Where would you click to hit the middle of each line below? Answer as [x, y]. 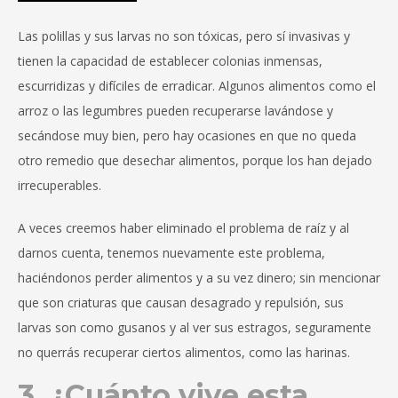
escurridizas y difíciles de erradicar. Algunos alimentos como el [197, 86]
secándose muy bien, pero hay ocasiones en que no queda [187, 136]
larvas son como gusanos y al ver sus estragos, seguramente [195, 328]
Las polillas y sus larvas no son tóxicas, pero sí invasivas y [184, 36]
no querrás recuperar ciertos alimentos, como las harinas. [184, 353]
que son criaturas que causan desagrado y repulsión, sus [181, 303]
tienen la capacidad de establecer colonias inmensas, [170, 61]
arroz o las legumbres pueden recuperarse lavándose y [175, 111]
